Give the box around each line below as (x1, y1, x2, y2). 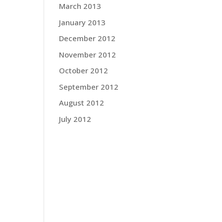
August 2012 (59, 98, 105, 108)
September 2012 (59, 81, 119, 92)
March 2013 (59, 1, 102, 11)
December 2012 (59, 33, 116, 43)
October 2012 (59, 65, 109, 75)
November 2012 (59, 49, 116, 59)
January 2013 (59, 17, 106, 27)
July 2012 (59, 113, 92, 124)
